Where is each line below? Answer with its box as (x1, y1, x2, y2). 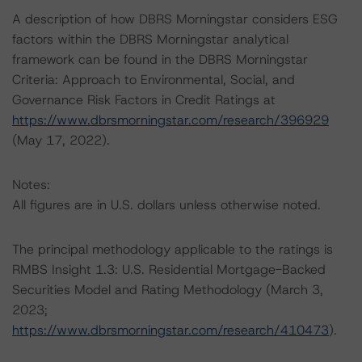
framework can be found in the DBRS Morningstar (12, 51, 308, 68)
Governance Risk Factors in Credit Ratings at (12, 91, 276, 108)
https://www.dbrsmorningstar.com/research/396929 (12, 112, 329, 128)
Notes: (12, 176, 50, 193)
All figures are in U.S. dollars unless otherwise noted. (12, 196, 321, 213)
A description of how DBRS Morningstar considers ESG (12, 11, 338, 27)
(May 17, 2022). (12, 132, 110, 149)
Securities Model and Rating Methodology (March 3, (12, 281, 323, 298)
